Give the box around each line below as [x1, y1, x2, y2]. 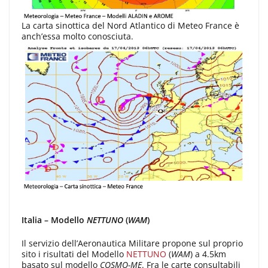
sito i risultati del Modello [22, 248, 126, 260]
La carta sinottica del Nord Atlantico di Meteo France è [22, 19, 239, 31]
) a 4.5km [190, 248, 226, 260]
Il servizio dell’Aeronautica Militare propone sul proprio [22, 237, 243, 249]
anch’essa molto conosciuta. [22, 30, 133, 42]
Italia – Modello [22, 214, 87, 226]
